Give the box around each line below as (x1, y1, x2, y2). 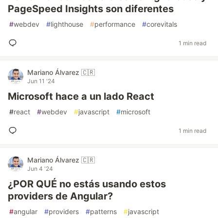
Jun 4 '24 (27, 165, 53, 172)
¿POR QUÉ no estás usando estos (8, 178, 166, 190)
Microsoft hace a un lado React (8, 91, 154, 102)
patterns (90, 207, 117, 216)
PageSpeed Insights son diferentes (8, 3, 174, 15)
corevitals (146, 20, 177, 28)
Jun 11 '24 (27, 77, 55, 85)
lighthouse (51, 20, 83, 28)
